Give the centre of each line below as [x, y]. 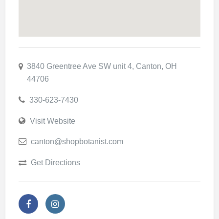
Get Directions [55, 162]
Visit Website [52, 120]
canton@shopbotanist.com [77, 142]
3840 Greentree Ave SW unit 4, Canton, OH [102, 66]
